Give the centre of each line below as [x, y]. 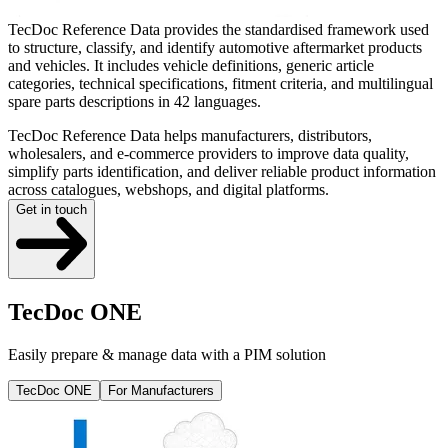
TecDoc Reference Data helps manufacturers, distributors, [190, 136]
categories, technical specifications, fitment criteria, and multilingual [220, 84]
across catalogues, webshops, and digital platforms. [168, 190]
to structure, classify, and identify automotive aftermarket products [215, 48]
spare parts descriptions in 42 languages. [134, 102]
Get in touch [51, 210]
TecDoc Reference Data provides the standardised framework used [218, 30]
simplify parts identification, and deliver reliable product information [222, 172]
